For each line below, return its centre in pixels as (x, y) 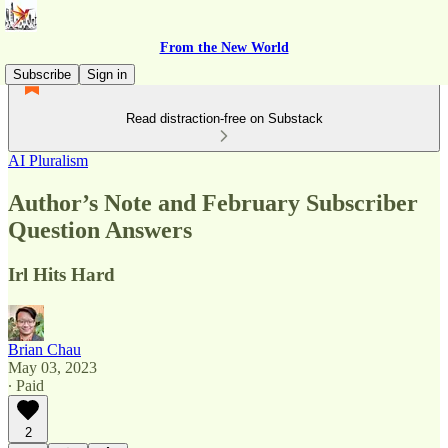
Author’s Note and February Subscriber (213, 202)
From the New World (224, 47)
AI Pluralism (48, 160)
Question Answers (100, 229)
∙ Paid (26, 385)
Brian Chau (44, 349)
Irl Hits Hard (61, 274)
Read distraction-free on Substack (224, 118)
